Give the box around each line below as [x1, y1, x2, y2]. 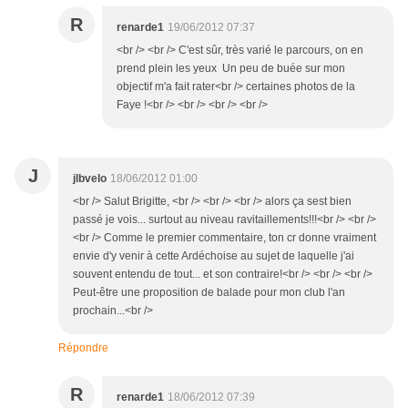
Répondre [58, 342, 108, 355]
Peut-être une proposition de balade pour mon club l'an [73, 286, 345, 300]
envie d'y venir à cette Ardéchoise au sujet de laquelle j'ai [73, 250, 354, 263]
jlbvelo [73, 172, 107, 186]
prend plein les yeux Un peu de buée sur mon [117, 62, 345, 76]
